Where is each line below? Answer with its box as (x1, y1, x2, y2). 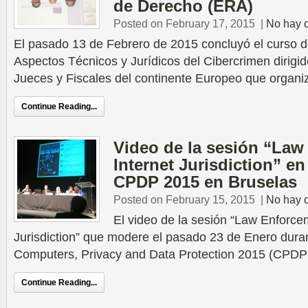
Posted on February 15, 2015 (113, 193, 255, 206)
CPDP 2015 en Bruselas (113, 173, 297, 191)
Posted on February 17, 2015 (113, 17, 255, 30)
